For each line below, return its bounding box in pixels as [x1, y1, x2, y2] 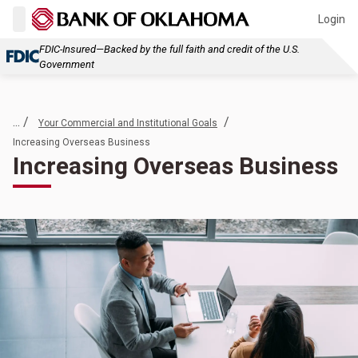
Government [39, 58, 94, 70]
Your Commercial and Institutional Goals [38, 117, 217, 129]
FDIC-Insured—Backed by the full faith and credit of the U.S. [39, 42, 300, 55]
